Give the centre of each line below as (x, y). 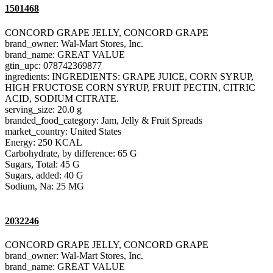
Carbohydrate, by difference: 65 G (71, 153)
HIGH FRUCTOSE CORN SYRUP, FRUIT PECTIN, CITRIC (130, 87)
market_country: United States (63, 131)
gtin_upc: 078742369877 (53, 65)
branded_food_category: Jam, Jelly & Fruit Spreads (104, 120)
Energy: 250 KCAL (44, 142)
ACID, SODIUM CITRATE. (62, 98)
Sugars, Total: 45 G (42, 164)
